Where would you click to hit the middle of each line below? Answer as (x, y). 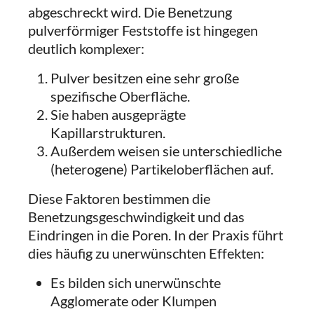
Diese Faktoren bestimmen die (119, 198)
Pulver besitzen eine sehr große (145, 78)
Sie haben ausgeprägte (118, 114)
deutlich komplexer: (86, 48)
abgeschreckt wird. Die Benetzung (130, 12)
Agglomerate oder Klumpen (134, 301)
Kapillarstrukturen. (108, 132)
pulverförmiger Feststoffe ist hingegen (143, 30)
